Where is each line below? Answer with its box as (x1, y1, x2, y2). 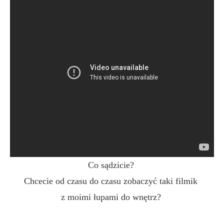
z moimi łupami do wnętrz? (60, 192, 163, 202)
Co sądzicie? (87, 160, 136, 170)
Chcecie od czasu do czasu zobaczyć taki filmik (24, 176, 200, 186)
